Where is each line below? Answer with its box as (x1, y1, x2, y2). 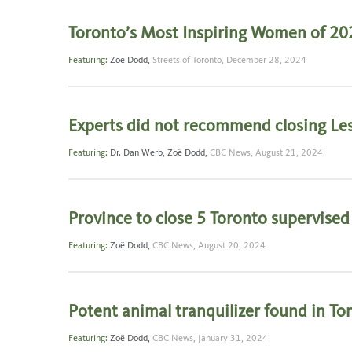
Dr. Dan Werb (110, 148, 163, 159)
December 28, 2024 (226, 56, 306, 66)
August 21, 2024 (255, 148, 323, 159)
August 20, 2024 (198, 241, 266, 251)
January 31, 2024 (198, 334, 268, 344)
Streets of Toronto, (152, 56, 226, 66)
